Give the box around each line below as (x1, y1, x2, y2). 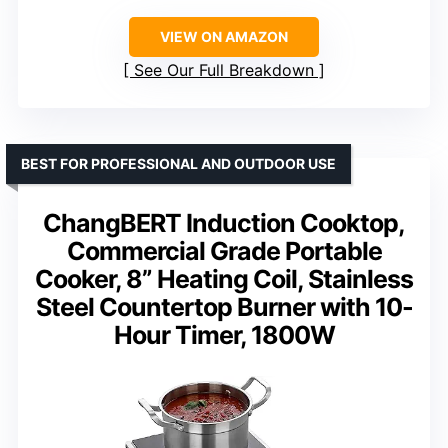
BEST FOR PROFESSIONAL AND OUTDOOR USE (21, 154, 336, 172)
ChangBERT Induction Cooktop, (43, 207, 405, 238)
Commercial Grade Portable (66, 235, 382, 266)
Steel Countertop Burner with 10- (35, 291, 413, 322)
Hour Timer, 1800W (113, 319, 335, 350)
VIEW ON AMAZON (160, 27, 288, 45)
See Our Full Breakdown (134, 59, 314, 80)
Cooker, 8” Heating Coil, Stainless (35, 263, 413, 294)
